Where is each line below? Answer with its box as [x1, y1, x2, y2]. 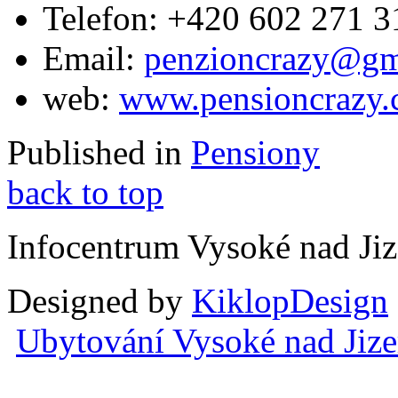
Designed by [7, 282, 192, 321]
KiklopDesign [192, 282, 388, 321]
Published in [7, 133, 182, 172]
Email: [43, 39, 135, 78]
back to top [7, 173, 163, 212]
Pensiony [191, 133, 320, 172]
